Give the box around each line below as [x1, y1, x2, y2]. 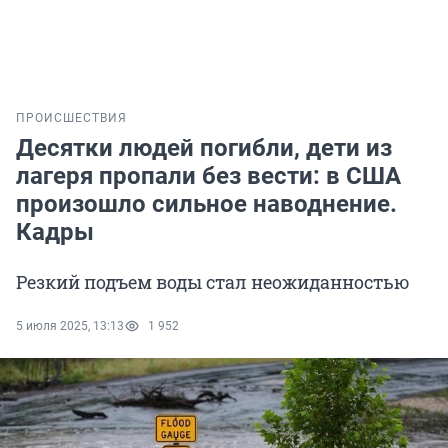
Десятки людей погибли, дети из [16, 134, 392, 163]
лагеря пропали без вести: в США [16, 162, 401, 191]
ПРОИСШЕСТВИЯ [16, 111, 127, 126]
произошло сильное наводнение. [16, 190, 397, 219]
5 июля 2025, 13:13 [16, 319, 124, 334]
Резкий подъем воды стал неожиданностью [16, 270, 410, 295]
